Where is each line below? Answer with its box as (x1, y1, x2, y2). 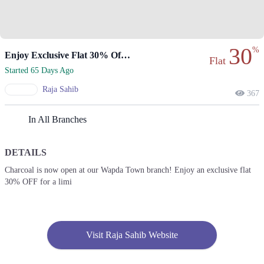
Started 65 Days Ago (5, 66, 74, 75)
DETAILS (5, 147, 47, 158)
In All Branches (28, 114, 87, 125)
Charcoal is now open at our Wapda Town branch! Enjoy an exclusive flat (5, 166, 251, 175)
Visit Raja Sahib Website (85, 230, 178, 240)
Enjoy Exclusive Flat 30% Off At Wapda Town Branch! (121, 50, 130, 60)
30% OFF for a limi (5, 177, 72, 187)
